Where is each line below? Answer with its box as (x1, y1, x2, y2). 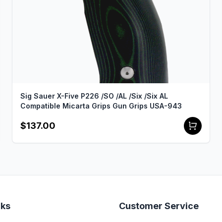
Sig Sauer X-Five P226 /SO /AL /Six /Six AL (20, 92, 168, 100)
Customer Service (119, 201, 199, 211)
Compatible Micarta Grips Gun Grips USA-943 (20, 102, 182, 110)
